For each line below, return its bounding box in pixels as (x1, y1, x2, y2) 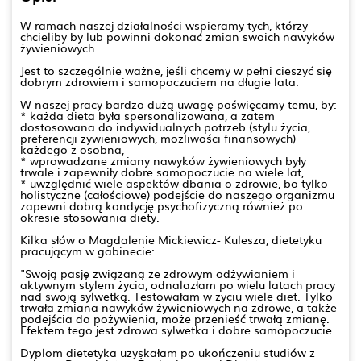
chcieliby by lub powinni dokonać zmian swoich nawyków (20, 27, 334, 44)
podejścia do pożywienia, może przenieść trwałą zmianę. (20, 309, 330, 326)
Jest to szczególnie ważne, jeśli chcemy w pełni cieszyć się (20, 61, 332, 78)
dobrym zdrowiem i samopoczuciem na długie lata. (20, 73, 299, 89)
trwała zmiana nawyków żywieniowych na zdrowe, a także (20, 298, 337, 315)
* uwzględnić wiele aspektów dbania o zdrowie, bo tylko (20, 174, 328, 191)
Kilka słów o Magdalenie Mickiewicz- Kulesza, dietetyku (20, 230, 322, 247)
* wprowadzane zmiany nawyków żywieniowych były (20, 151, 306, 168)
